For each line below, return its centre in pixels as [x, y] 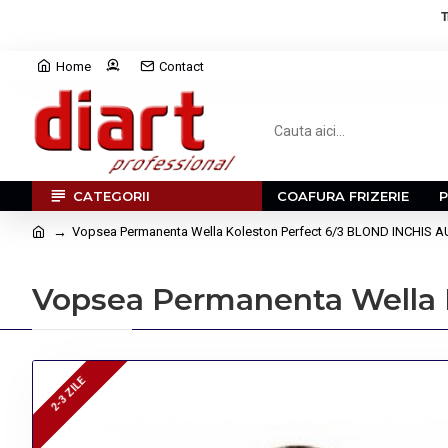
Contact [181, 66]
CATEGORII [111, 195]
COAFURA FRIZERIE [343, 195]
